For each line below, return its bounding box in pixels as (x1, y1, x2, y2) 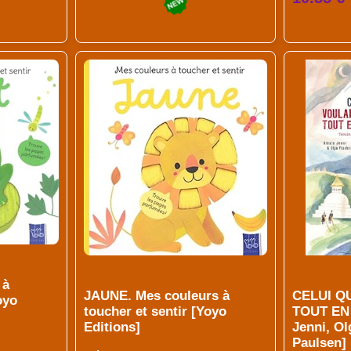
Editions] (83, 319, 140, 335)
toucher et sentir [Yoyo (83, 303, 226, 319)
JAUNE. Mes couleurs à (83, 288, 230, 303)
